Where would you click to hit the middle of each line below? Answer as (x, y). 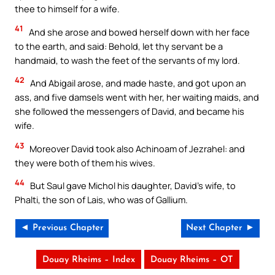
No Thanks (137, 68)
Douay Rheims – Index (88, 260)
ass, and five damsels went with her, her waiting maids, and (137, 97)
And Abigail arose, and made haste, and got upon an (137, 83)
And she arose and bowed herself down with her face (138, 32)
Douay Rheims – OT (192, 260)
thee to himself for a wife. (67, 9)
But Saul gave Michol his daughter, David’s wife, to (132, 186)
